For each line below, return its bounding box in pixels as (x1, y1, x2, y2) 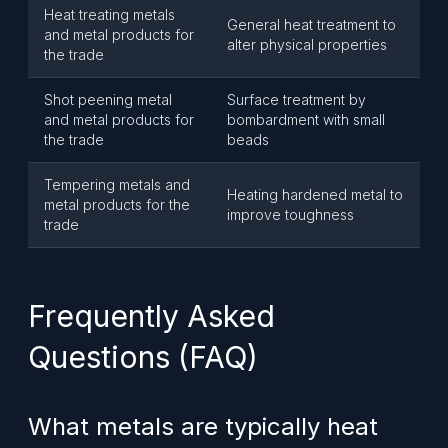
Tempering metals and (44, 176, 190, 193)
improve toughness (227, 206, 354, 223)
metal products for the (44, 196, 190, 213)
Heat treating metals (44, 6, 175, 23)
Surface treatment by (227, 91, 366, 108)
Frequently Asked (28, 298, 275, 334)
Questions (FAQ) (28, 339, 258, 375)
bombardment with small (227, 111, 385, 128)
